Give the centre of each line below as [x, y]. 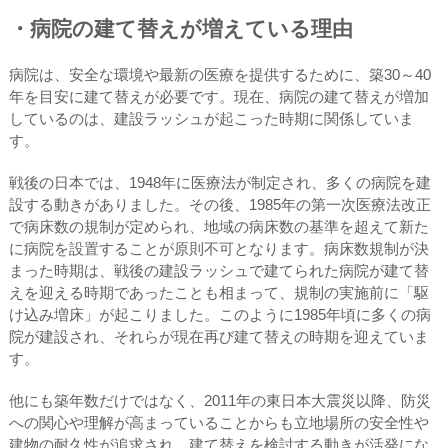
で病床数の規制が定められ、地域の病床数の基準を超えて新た [218, 226]
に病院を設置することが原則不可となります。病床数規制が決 [218, 248]
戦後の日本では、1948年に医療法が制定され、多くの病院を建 [219, 182]
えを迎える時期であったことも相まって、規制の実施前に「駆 [218, 292]
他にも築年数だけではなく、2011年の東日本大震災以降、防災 [219, 400]
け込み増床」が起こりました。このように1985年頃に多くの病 [219, 314]
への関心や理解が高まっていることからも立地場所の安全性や [218, 422]
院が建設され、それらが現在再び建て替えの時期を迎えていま [218, 336]
